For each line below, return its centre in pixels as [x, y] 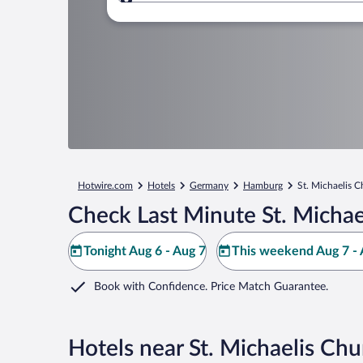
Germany [209, 186]
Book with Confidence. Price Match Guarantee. [211, 287]
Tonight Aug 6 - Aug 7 [145, 251]
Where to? [182, 9]
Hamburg [263, 186]
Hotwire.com [105, 186]
